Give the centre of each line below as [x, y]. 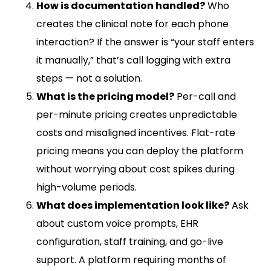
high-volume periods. [87, 187]
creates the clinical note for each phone [132, 24]
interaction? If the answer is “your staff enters [145, 42]
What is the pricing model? [105, 96]
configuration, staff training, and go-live [130, 241]
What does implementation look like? [133, 205]
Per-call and [205, 96]
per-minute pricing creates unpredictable [137, 114]
